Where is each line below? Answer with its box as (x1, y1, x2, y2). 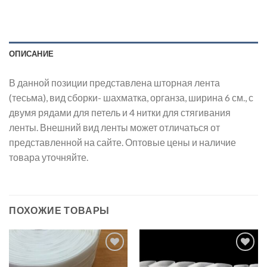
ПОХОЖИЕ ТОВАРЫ (9, 204, 110, 216)
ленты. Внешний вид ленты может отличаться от (9, 122, 220, 133)
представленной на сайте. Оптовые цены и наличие (9, 136, 236, 148)
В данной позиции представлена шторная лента (9, 77, 220, 89)
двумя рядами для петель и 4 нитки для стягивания (9, 107, 231, 119)
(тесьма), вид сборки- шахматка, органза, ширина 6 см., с (9, 92, 253, 104)
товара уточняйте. (9, 151, 88, 163)
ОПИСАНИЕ (9, 49, 54, 59)
